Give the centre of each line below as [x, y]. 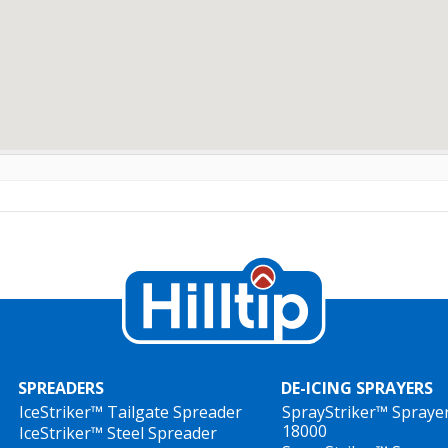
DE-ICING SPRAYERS [357, 388]
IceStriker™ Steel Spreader [118, 433]
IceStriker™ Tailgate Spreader [130, 412]
